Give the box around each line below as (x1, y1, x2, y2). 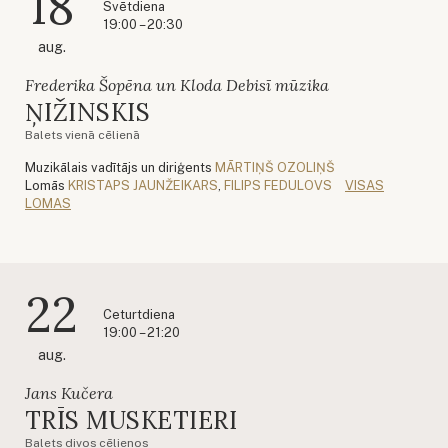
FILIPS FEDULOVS (224, 177, 332, 193)
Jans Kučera (25, 382, 113, 403)
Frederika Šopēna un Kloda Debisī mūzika (25, 74, 329, 95)
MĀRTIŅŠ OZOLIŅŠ (215, 159, 335, 175)
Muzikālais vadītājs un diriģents (25, 159, 212, 175)
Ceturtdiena (103, 306, 175, 322)
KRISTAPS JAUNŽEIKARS (68, 177, 218, 193)
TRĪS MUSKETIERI (25, 404, 238, 436)
